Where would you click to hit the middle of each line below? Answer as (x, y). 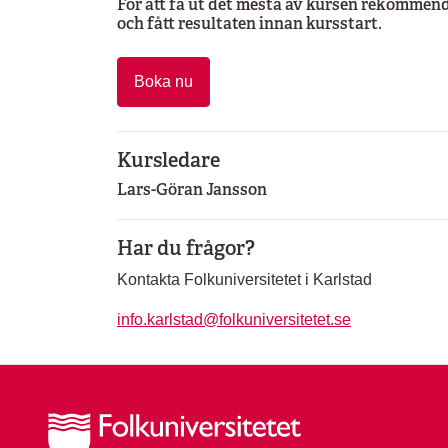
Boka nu (163, 81)
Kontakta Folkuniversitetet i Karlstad (244, 279)
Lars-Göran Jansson (192, 189)
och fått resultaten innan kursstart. (249, 23)
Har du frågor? (186, 248)
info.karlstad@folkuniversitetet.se (234, 319)
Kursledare (168, 160)
